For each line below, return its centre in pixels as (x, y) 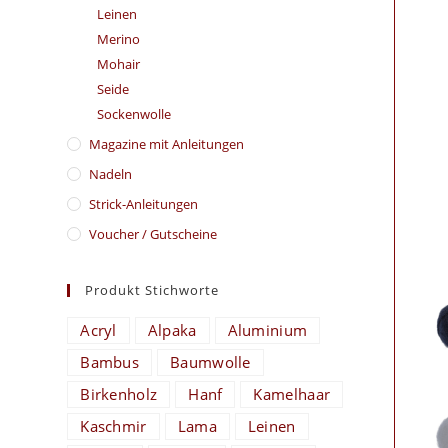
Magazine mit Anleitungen (167, 144)
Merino (119, 39)
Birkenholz (119, 394)
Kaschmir (113, 426)
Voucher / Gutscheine (153, 234)
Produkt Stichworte (152, 290)
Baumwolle (210, 362)
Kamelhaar (292, 394)
